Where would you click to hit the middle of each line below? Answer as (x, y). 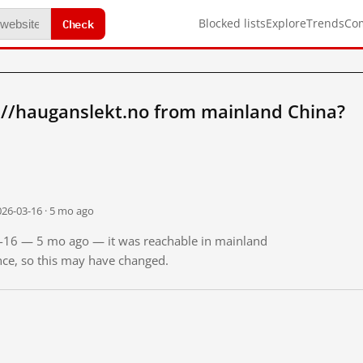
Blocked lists (232, 23)
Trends (325, 23)
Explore (286, 23)
